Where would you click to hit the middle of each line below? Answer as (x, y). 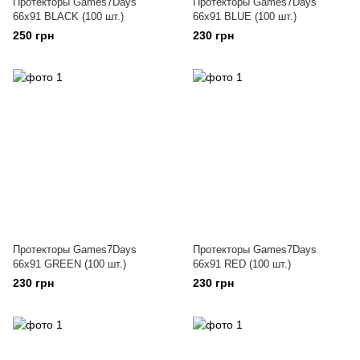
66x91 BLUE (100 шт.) (245, 16)
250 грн (33, 35)
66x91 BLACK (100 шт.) (68, 16)
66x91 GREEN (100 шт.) (70, 264)
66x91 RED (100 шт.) (242, 264)
